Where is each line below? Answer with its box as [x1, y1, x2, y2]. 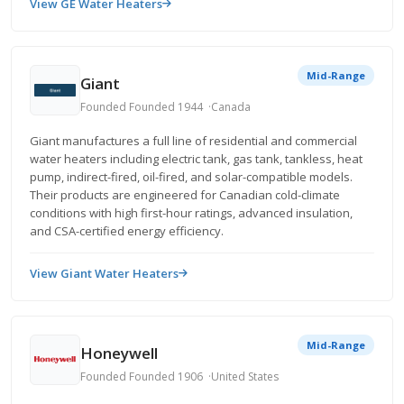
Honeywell [80, 342, 158, 363]
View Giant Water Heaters [30, 265, 179, 281]
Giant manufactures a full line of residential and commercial [30, 133, 357, 149]
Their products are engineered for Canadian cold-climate [30, 187, 340, 203]
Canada [211, 98, 251, 115]
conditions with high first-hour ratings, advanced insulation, [30, 205, 353, 221]
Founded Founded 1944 [80, 98, 203, 115]
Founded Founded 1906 [80, 368, 203, 384]
